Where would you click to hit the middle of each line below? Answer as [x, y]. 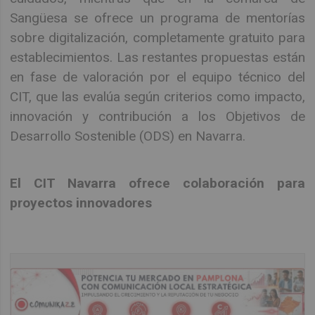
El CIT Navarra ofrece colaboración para [157, 183]
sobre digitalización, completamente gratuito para [157, 38]
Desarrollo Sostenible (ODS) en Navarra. [128, 136]
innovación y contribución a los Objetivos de [157, 117]
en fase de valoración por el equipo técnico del [157, 77]
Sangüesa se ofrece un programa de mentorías [157, 18]
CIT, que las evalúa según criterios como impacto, [157, 97]
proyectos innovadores [81, 202]
